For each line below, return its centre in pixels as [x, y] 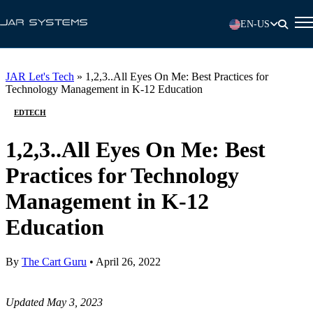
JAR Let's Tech [40, 77]
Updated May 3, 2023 [54, 302]
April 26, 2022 [127, 261]
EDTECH [30, 112]
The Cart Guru [54, 261]
